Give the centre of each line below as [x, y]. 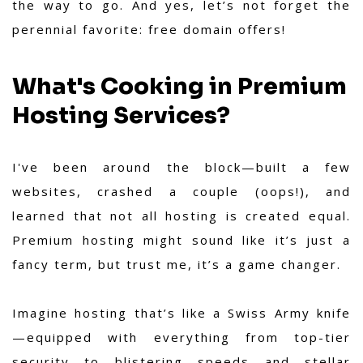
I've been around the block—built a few [181, 167]
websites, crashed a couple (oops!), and [181, 192]
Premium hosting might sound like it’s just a [181, 240]
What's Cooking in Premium [179, 87]
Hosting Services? [121, 116]
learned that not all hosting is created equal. [181, 216]
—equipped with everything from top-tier [181, 337]
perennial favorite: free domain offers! [149, 29]
